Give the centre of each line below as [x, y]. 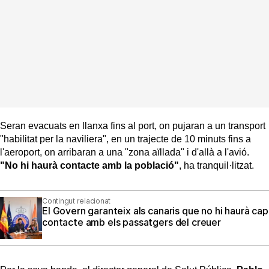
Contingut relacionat [77, 201]
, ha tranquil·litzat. [216, 165]
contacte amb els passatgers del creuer [131, 222]
